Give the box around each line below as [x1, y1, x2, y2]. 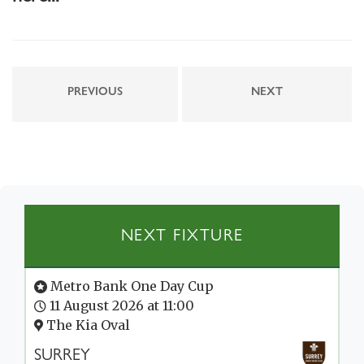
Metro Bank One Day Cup [47, 277, 214, 294]
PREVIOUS [67, 84, 123, 97]
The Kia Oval [43, 316, 130, 333]
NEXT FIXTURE [120, 225, 244, 245]
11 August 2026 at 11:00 [46, 297, 194, 314]
